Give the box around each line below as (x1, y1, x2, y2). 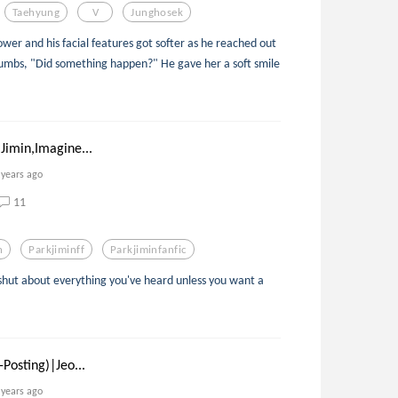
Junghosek (131, 4, 184, 19)
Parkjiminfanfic (110, 242, 187, 256)
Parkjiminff (28, 242, 85, 256)
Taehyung (12, 4, 60, 19)
